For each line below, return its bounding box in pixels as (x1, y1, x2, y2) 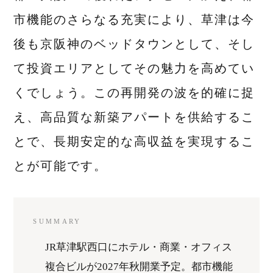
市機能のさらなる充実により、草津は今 (13, 13, 255, 27)
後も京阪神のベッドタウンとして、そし (13, 37, 255, 51)
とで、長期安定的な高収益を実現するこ (13, 135, 255, 149)
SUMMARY (33, 218, 82, 225)
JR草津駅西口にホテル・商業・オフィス (45, 241, 233, 253)
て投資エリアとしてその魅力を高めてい (13, 62, 255, 76)
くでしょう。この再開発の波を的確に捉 (13, 86, 255, 100)
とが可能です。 (13, 159, 108, 173)
